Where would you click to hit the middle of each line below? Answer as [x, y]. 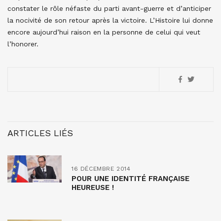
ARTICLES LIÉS [40, 133]
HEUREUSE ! [93, 187]
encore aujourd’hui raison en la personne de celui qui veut [104, 32]
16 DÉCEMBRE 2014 [101, 169]
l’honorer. [23, 44]
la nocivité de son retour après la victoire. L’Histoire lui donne [110, 20]
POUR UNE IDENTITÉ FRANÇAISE [130, 179]
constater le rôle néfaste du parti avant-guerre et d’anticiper [109, 8]
